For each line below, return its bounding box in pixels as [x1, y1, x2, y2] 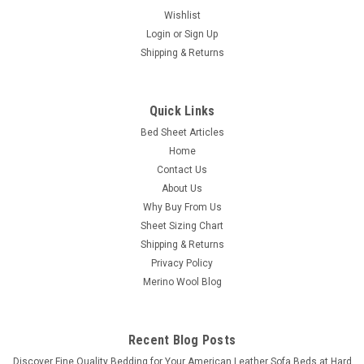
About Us [162, 182, 202, 194]
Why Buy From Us [142, 201, 222, 213]
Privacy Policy [151, 257, 213, 269]
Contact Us [157, 163, 207, 175]
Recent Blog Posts [128, 331, 236, 348]
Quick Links [149, 102, 215, 119]
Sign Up [184, 28, 219, 40]
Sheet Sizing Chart [141, 219, 223, 232]
